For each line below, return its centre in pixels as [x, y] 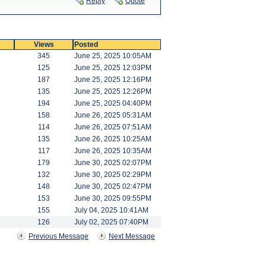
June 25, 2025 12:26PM [113, 91]
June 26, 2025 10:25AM [113, 139]
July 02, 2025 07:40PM [111, 222]
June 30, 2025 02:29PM [113, 175]
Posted [86, 45]
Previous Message [58, 236]
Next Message [132, 236]
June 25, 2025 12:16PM [113, 80]
